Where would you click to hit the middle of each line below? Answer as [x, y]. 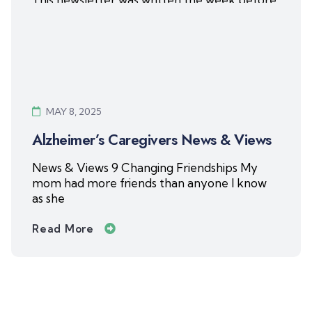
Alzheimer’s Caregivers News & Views [152, 139]
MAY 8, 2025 [74, 111]
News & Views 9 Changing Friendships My [145, 167]
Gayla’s [52, 15]
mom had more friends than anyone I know [150, 182]
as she [49, 198]
